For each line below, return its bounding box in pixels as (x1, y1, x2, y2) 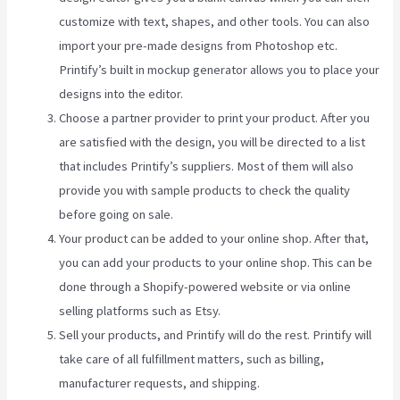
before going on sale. (59, 206, 174, 223)
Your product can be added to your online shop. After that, (59, 230, 370, 247)
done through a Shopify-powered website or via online (59, 279, 352, 296)
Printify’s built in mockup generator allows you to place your (59, 62, 380, 79)
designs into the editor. (59, 86, 184, 103)
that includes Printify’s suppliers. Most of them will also (59, 158, 354, 175)
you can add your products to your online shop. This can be (59, 254, 373, 271)
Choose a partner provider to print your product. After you (59, 110, 371, 127)
